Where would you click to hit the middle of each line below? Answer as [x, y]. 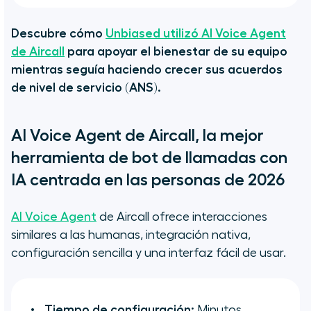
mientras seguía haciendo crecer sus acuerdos [147, 70]
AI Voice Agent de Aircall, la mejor [137, 136]
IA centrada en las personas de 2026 [148, 180]
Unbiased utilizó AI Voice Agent [196, 34]
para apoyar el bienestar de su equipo [177, 52]
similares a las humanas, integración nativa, [131, 235]
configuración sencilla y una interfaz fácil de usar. [149, 253]
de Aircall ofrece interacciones [182, 217]
